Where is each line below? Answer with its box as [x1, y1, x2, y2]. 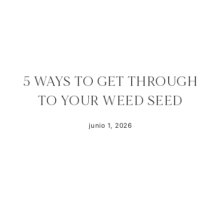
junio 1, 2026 [89, 121, 132, 129]
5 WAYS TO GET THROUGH [23, 74, 198, 90]
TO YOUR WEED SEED [38, 93, 183, 109]
